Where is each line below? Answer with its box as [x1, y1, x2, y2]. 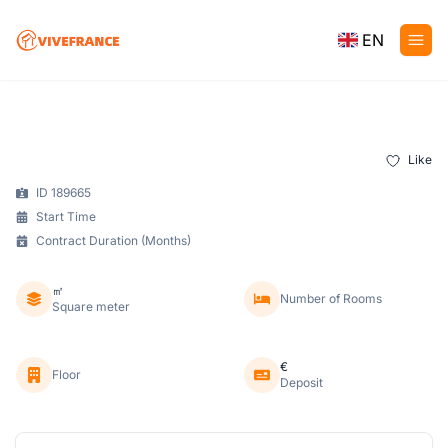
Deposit [280, 374, 323, 390]
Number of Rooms [280, 290, 382, 306]
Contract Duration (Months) [36, 232, 191, 248]
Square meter [52, 298, 130, 314]
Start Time [36, 208, 96, 224]
